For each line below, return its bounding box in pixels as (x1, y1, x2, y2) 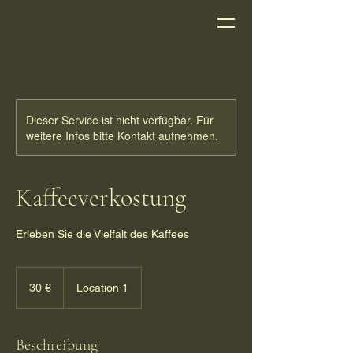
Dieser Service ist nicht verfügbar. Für (26, 112, 214, 128)
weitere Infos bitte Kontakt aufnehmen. (26, 128, 218, 143)
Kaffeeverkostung (16, 182, 186, 213)
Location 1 (76, 281, 128, 294)
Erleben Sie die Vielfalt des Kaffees (16, 228, 189, 240)
